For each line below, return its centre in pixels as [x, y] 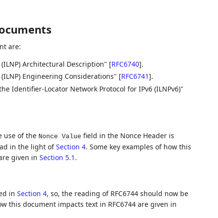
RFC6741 [135, 76]
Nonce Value [60, 136]
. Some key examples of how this [138, 146]
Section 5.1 [57, 157]
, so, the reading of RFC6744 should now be [117, 193]
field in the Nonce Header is [127, 135]
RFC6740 [125, 64]
